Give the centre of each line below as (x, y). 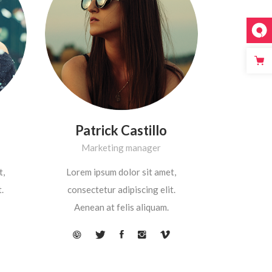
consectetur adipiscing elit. (121, 189)
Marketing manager (121, 147)
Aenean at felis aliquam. (121, 207)
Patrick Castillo (121, 130)
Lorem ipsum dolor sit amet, (121, 172)
